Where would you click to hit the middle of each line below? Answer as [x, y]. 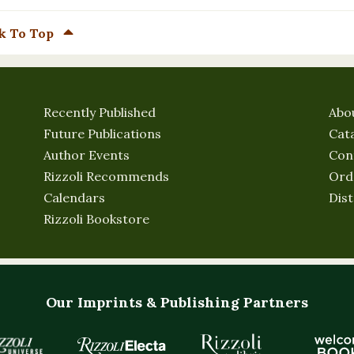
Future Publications [102, 134]
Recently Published [100, 112]
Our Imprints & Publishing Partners [177, 302]
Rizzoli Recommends [106, 176]
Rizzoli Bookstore [96, 219]
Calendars [74, 198]
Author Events [87, 155]
